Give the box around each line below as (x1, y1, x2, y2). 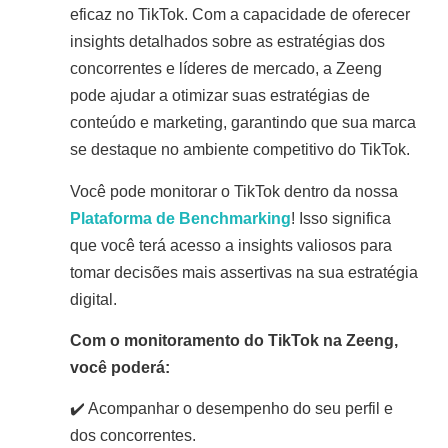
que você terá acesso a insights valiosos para (70, 236, 392, 254)
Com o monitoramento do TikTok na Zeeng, (70, 332, 398, 350)
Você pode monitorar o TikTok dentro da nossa (70, 182, 398, 200)
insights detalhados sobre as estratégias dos (70, 33, 385, 51)
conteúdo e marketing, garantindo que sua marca (70, 114, 416, 132)
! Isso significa (291, 209, 391, 227)
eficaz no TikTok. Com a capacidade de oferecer (70, 6, 410, 24)
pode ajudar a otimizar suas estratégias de (70, 87, 370, 105)
